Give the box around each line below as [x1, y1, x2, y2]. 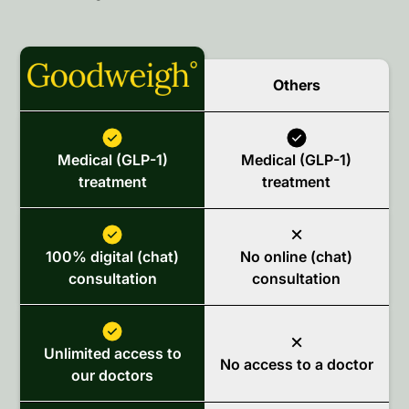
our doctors [71, 365, 154, 384]
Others [272, 76, 320, 95]
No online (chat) [240, 247, 353, 267]
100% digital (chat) [46, 246, 180, 266]
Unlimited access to [43, 343, 182, 362]
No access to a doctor [219, 355, 373, 374]
